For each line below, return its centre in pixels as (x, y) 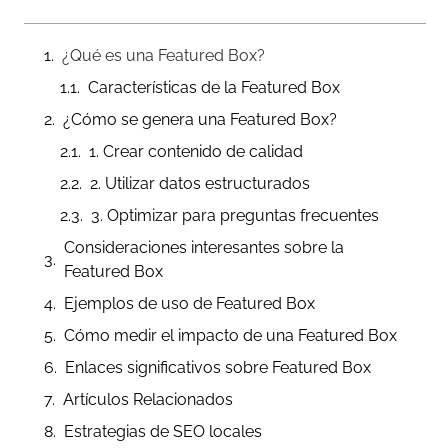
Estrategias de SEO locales (163, 432)
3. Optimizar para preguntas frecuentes (235, 216)
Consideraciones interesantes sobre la (204, 248)
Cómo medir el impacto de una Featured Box (231, 336)
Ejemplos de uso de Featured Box (190, 304)
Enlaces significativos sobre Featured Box (218, 368)
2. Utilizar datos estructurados (200, 184)
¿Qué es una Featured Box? (164, 56)
